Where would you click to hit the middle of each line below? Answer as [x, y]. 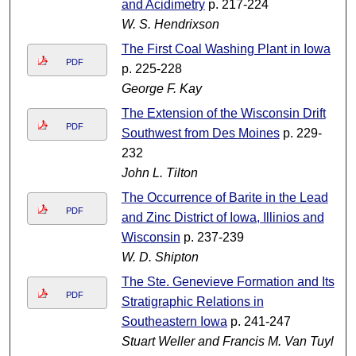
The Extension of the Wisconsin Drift [223, 114]
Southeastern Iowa [174, 322]
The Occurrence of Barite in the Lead [224, 198]
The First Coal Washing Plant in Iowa [226, 49]
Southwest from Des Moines [200, 133]
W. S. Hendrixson [170, 25]
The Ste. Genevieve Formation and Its [228, 282]
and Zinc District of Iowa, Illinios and [222, 218]
